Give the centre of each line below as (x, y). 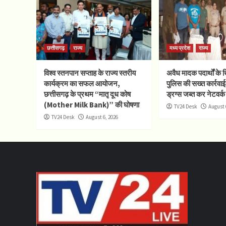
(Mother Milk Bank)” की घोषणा (92, 104)
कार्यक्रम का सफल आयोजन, (82, 83)
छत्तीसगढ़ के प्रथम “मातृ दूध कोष (87, 94)
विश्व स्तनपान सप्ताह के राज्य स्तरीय (90, 73)
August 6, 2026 (102, 117)
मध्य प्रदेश (180, 48)
